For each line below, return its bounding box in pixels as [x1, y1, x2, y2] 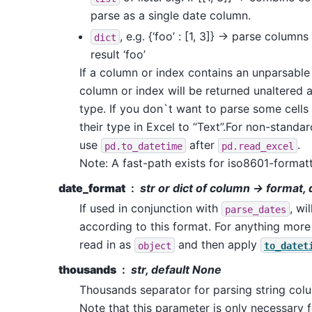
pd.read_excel [221, 140, 294, 152]
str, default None [131, 263, 221, 277]
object [138, 240, 171, 251]
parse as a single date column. [91, 8, 251, 23]
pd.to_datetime [104, 140, 182, 152]
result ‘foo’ [91, 47, 146, 62]
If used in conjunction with [79, 201, 221, 216]
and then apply [175, 237, 260, 252]
